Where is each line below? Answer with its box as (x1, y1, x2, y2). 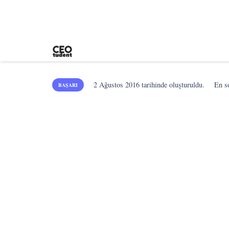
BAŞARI (58, 81, 78, 88)
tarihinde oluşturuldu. (140, 80, 205, 89)
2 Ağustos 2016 (94, 80, 140, 89)
